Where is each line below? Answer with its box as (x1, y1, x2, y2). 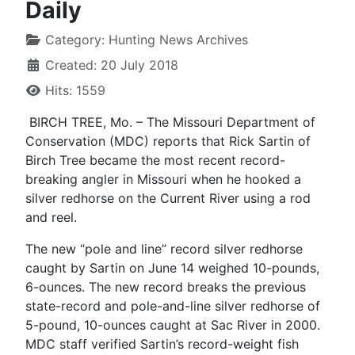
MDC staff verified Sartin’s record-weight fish (25, 335, 299, 352)
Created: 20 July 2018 (45, 56, 178, 73)
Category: (41, 31, 109, 48)
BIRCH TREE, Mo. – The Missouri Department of (25, 113, 315, 130)
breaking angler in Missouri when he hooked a (25, 170, 301, 187)
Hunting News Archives (109, 31, 248, 48)
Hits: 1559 (45, 82, 105, 98)
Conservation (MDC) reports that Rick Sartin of (25, 132, 311, 149)
